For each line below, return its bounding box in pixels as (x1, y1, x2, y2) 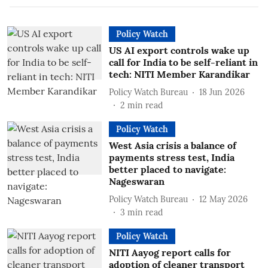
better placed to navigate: (108, 163, 226, 175)
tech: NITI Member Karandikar (108, 68, 250, 80)
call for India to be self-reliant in (108, 56, 258, 68)
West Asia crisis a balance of (108, 139, 236, 151)
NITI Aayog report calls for (108, 246, 231, 258)
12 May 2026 (199, 193, 248, 205)
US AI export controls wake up (108, 44, 249, 56)
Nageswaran (108, 175, 165, 187)
